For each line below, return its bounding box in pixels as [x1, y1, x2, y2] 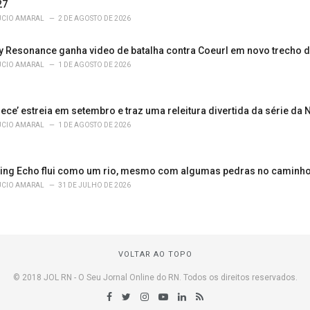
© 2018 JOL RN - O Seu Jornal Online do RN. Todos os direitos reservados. [12, 273, 298, 283]
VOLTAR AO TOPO [118, 250, 192, 259]
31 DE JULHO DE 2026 [58, 181, 131, 189]
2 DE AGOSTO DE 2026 [58, 14, 131, 22]
